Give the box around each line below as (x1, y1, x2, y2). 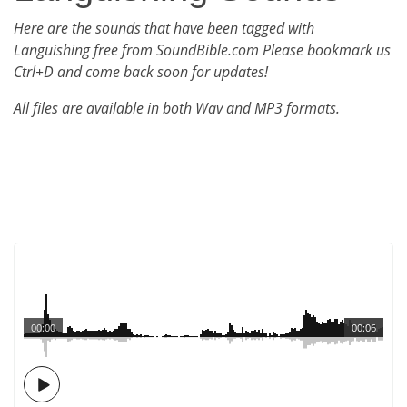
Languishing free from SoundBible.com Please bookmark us (14, 40, 391, 60)
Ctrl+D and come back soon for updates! (14, 62, 268, 82)
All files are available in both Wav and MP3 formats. (14, 98, 340, 118)
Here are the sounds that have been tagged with (14, 18, 314, 38)
